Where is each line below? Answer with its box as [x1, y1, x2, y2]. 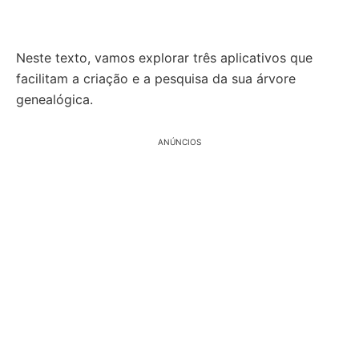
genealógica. [16, 91, 93, 107]
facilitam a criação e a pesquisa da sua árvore [16, 71, 296, 87]
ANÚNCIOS [158, 137, 201, 147]
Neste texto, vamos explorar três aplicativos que [16, 50, 313, 66]
